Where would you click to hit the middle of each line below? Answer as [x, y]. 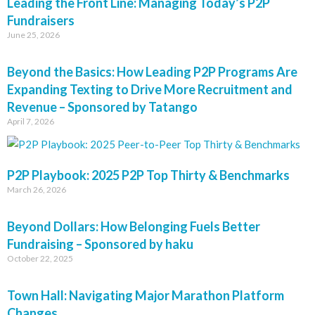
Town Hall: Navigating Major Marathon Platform [146, 295]
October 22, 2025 [40, 258]
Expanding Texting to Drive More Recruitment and [150, 89]
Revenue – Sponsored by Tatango [102, 107]
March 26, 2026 [37, 189]
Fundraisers [41, 20]
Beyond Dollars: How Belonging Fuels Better [134, 226]
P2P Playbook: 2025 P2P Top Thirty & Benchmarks [148, 175]
